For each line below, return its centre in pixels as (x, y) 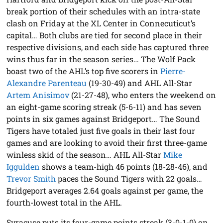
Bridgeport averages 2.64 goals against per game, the (105, 190)
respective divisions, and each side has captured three (108, 47)
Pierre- (173, 71)
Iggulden (23, 166)
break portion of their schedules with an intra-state (104, 11)
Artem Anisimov (38, 95)
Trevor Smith (31, 178)
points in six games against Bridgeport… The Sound (104, 118)
